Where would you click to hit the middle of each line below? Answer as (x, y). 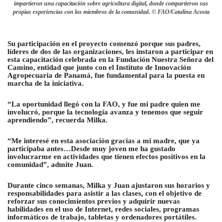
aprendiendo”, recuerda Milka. (57, 120)
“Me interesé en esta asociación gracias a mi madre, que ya (104, 141)
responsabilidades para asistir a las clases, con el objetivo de (105, 194)
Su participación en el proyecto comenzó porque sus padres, (104, 44)
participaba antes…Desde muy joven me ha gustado (91, 149)
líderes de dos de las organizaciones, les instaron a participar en (110, 52)
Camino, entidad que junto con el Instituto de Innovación (99, 68)
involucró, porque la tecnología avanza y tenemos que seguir (105, 112)
